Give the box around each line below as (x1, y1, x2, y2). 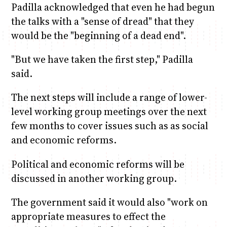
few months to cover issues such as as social (11, 119, 208, 133)
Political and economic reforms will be (11, 157, 184, 171)
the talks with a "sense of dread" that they (11, 15, 194, 28)
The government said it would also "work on (11, 195, 208, 209)
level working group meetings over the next (11, 105, 207, 119)
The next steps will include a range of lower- (11, 91, 207, 104)
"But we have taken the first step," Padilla (11, 53, 193, 66)
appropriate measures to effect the (11, 209, 166, 223)
